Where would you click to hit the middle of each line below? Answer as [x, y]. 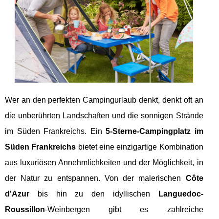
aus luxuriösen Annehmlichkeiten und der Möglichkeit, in [104, 162]
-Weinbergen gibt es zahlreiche [124, 209]
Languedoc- [181, 194]
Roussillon [25, 209]
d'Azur [17, 194]
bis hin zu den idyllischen [94, 194]
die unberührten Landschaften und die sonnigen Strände [104, 115]
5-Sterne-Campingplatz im [154, 131]
